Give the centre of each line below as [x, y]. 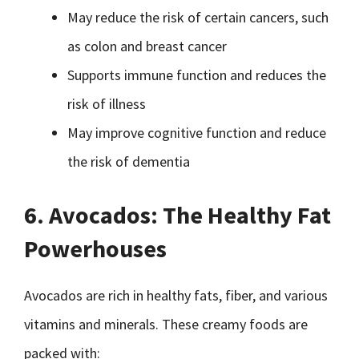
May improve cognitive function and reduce [197, 133]
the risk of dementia [129, 161]
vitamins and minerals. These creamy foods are [166, 324]
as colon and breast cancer [147, 46]
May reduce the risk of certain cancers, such [198, 17]
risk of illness [107, 104]
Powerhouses [95, 248]
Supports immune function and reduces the [197, 75]
